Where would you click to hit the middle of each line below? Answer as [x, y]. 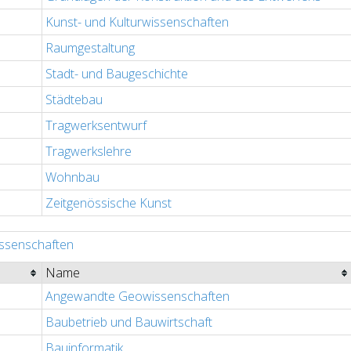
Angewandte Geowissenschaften [138, 297]
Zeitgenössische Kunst [109, 203]
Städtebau [74, 100]
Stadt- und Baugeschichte [117, 74]
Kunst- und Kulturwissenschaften [137, 22]
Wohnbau [72, 177]
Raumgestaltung [90, 48]
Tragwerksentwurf [96, 126]
